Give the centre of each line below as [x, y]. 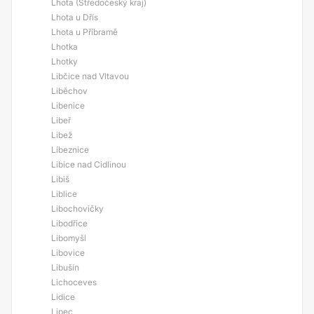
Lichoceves [74, 282]
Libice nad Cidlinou [89, 164]
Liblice [64, 194]
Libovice [68, 253]
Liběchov [69, 91]
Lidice [63, 297]
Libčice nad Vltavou [90, 76]
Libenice [68, 105]
